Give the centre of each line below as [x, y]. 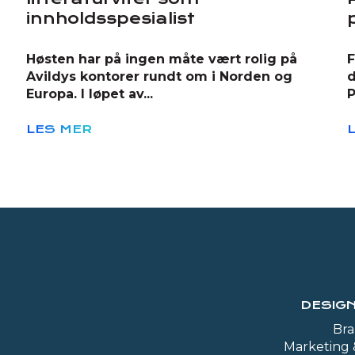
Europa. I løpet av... [89, 94]
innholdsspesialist [110, 19]
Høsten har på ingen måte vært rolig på [161, 59]
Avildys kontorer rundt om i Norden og [159, 77]
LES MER [59, 130]
